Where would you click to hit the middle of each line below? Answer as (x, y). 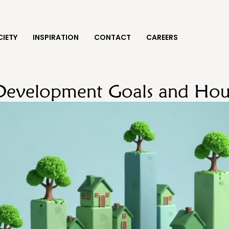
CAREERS (162, 37)
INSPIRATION (55, 37)
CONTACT (112, 37)
